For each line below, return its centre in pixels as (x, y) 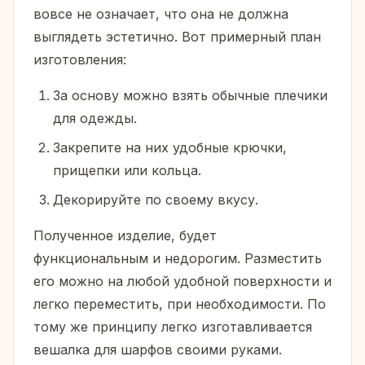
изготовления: (80, 60)
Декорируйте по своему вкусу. (156, 200)
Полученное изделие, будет (125, 236)
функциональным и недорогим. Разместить (178, 259)
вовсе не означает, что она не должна (161, 14)
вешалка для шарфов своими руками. (158, 350)
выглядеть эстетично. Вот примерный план (177, 37)
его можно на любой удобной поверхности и (182, 281)
